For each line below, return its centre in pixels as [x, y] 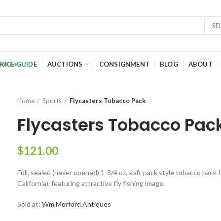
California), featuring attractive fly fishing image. [91, 183]
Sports [52, 101]
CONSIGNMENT [124, 64]
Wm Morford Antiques [77, 204]
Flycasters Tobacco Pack [108, 101]
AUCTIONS [65, 64]
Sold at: [30, 204]
